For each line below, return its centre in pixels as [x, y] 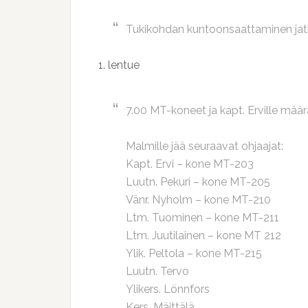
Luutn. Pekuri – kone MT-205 [198, 182]
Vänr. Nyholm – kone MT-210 [198, 200]
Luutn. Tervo [157, 271]
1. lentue [119, 65]
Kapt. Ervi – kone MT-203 [190, 164]
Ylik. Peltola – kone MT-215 [194, 253]
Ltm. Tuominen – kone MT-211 [202, 218]
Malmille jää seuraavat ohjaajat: [205, 146]
